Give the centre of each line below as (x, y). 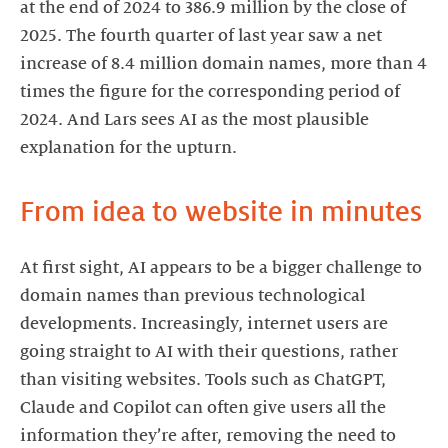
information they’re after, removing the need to (208, 435)
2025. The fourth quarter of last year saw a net (201, 35)
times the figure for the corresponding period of (210, 91)
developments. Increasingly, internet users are (204, 323)
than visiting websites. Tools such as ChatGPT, (203, 379)
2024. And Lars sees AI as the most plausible (194, 119)
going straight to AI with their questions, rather (209, 351)
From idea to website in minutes (221, 211)
